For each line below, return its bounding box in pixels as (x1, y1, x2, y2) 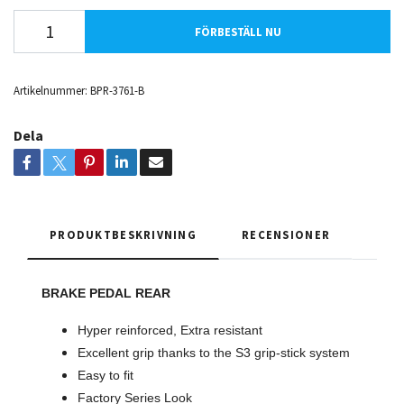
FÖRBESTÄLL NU (194, 24, 281, 40)
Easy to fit (78, 368, 133, 383)
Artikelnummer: (14, 83, 87, 98)
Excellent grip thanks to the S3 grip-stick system (78, 345, 350, 361)
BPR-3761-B (90, 83, 144, 98)
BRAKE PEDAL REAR (41, 286, 170, 301)
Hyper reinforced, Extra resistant (78, 323, 262, 338)
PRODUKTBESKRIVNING (50, 227, 197, 243)
